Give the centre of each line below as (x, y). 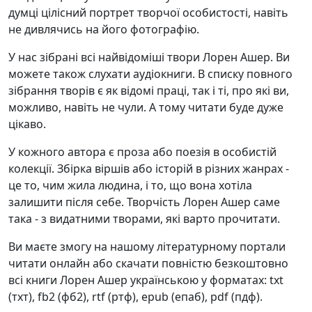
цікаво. (27, 124)
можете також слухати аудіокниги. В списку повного (150, 74)
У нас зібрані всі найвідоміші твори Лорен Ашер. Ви (149, 57)
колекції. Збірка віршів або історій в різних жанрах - (149, 169)
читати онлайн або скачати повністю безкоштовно (148, 264)
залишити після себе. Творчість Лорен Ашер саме (144, 202)
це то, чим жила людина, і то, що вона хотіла (130, 186)
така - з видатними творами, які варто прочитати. (144, 219)
